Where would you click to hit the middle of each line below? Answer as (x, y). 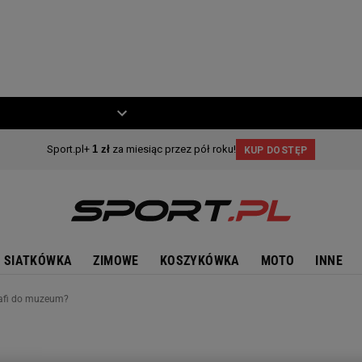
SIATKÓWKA (38, 261)
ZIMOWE (116, 261)
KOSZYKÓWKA (200, 261)
